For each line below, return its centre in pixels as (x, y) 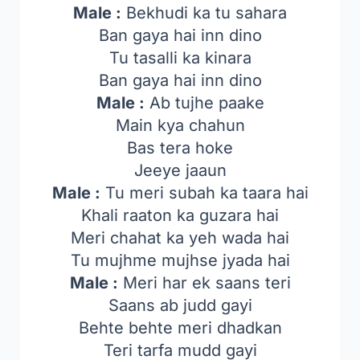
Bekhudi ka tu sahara (204, 13)
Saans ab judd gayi (180, 305)
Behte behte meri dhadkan (180, 328)
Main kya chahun (180, 125)
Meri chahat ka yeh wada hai (180, 238)
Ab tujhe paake (204, 103)
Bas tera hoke (180, 148)
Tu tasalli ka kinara (180, 58)
